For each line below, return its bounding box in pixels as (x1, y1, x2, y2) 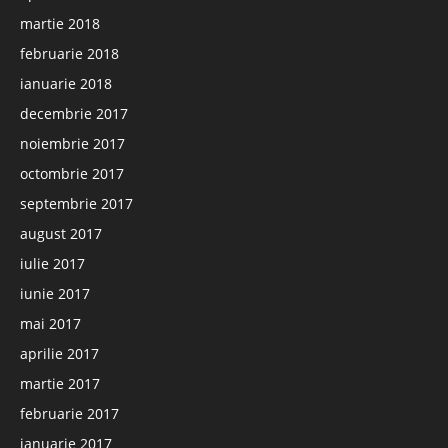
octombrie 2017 (20, 164, 124, 183)
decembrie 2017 (20, 104, 128, 123)
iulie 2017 (20, 254, 85, 273)
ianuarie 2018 (20, 74, 112, 93)
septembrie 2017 (20, 194, 133, 213)
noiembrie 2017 (20, 134, 125, 153)
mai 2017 (20, 314, 81, 333)
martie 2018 (20, 14, 100, 33)
